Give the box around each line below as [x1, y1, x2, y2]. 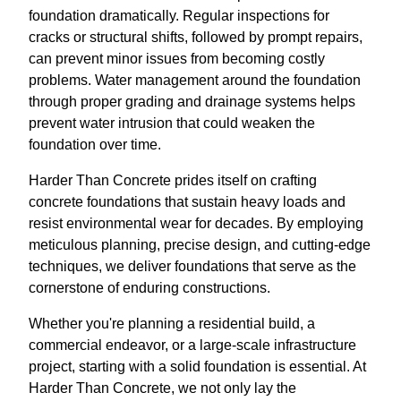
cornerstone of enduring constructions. [29, 279, 270, 295]
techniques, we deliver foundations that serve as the [29, 258, 356, 274]
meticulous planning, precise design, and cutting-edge [29, 236, 371, 252]
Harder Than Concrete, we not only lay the [29, 380, 296, 396]
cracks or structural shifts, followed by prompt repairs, [29, 29, 363, 45]
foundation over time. [29, 136, 161, 152]
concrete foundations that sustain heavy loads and [29, 193, 346, 209]
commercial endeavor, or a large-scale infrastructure [29, 337, 356, 353]
